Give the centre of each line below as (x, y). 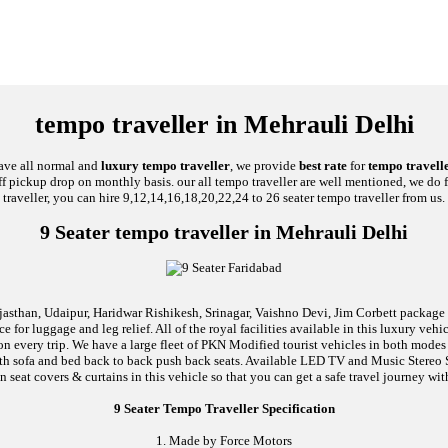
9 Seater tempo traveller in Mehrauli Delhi (224, 232)
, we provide (264, 165)
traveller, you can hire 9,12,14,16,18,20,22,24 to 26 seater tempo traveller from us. (224, 197)
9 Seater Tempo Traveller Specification (224, 409)
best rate (323, 165)
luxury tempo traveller (165, 165)
